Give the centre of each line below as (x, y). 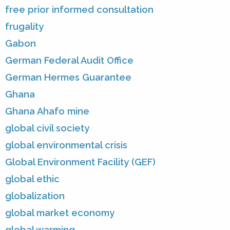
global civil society (47, 128)
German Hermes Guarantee (68, 78)
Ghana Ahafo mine (47, 111)
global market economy (60, 213)
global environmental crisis (66, 145)
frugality (24, 27)
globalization (35, 196)
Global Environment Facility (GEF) (80, 162)
